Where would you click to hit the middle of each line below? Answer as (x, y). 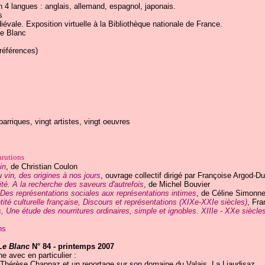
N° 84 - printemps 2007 (72, 246)
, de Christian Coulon (41, 167)
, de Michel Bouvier (177, 184)
